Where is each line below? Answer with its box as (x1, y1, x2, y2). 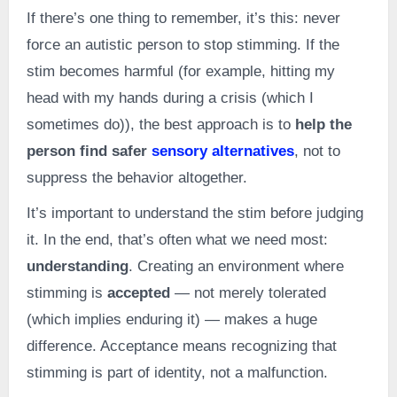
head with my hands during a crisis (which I (26, 90, 314, 107)
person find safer (26, 143, 152, 160)
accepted (106, 284, 170, 302)
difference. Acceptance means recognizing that (26, 338, 337, 355)
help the (294, 116, 352, 134)
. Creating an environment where (128, 258, 344, 276)
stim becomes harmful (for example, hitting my (26, 63, 335, 81)
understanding (26, 258, 128, 276)
